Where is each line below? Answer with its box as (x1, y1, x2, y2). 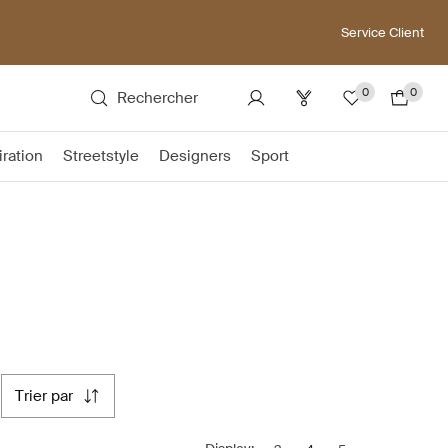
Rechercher (117, 88, 198, 108)
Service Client (341, 23, 424, 41)
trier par (24, 386, 73, 406)
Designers (159, 146, 231, 166)
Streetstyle (63, 146, 139, 166)
